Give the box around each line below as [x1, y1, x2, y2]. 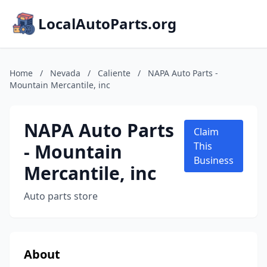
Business [194, 154, 234, 167]
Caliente [98, 67, 131, 79]
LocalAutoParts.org [38, 14, 176, 33]
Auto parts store [24, 190, 98, 203]
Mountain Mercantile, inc [10, 79, 110, 91]
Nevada [50, 67, 80, 79]
